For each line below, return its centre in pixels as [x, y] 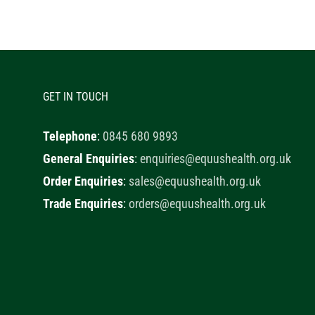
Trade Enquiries [83, 203]
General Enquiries [89, 158]
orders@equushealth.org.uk [198, 203]
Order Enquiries [83, 181]
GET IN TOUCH [76, 96]
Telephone [70, 136]
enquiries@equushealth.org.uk [216, 158]
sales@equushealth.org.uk [195, 181]
